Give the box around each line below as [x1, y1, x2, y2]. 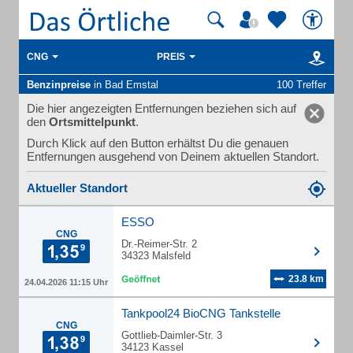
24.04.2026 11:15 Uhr [24, 277, 108, 287]
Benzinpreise [27, 79, 91, 91]
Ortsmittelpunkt [49, 115, 136, 128]
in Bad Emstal [91, 79, 158, 91]
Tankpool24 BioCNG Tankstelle [121, 307, 281, 320]
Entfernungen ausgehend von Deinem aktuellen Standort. [27, 150, 319, 163]
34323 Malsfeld [121, 250, 191, 262]
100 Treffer [277, 79, 326, 91]
